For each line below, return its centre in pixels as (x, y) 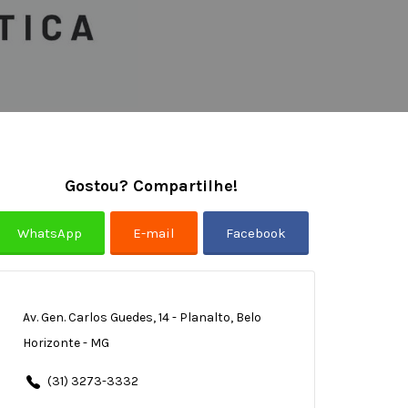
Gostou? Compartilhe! (151, 185)
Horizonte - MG (66, 343)
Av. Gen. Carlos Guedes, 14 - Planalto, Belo (142, 317)
